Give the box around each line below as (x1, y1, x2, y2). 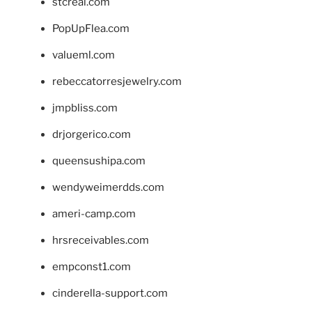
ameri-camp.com (52, 207, 136, 220)
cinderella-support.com (52, 286, 168, 299)
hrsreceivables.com (52, 233, 149, 247)
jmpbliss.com (52, 101, 118, 114)
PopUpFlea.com (52, 22, 130, 35)
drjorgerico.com (52, 127, 131, 141)
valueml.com (52, 48, 115, 61)
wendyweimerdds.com (52, 180, 164, 194)
